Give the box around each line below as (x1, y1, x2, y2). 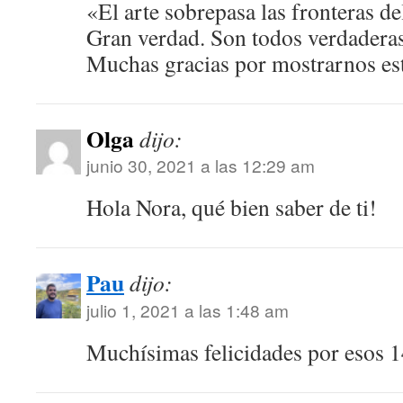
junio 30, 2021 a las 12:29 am (86, 153, 315, 177)
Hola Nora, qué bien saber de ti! (86, 192, 377, 222)
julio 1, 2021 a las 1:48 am (86, 298, 289, 322)
